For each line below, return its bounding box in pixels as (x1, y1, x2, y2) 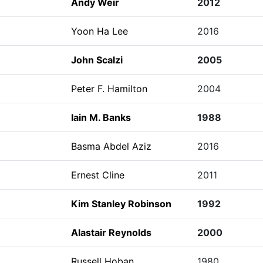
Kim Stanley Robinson (70, 198, 171, 210)
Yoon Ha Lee (70, 25, 128, 37)
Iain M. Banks (70, 112, 131, 123)
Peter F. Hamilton (70, 83, 147, 95)
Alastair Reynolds (70, 227, 151, 238)
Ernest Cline (70, 169, 124, 181)
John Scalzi (70, 54, 123, 66)
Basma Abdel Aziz (70, 140, 151, 152)
